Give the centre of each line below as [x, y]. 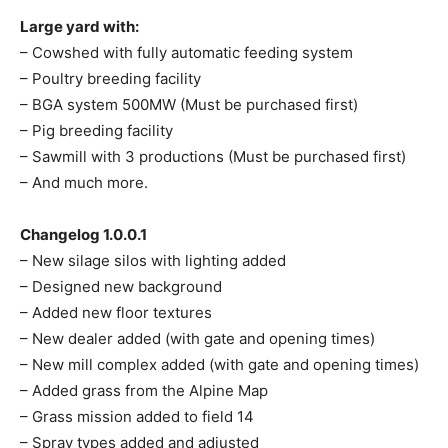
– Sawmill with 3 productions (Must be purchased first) [213, 157]
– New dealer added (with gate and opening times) [197, 339]
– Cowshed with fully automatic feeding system [186, 53]
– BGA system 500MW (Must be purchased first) [189, 105]
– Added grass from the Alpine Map [144, 391]
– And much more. [84, 183]
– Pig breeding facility [96, 131]
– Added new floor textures [116, 313]
